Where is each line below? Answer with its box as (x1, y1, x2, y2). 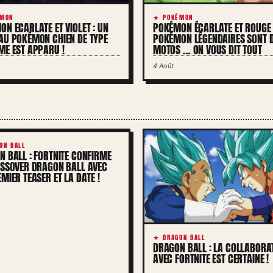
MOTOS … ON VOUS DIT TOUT (153, 41, 262, 58)
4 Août (153, 61, 174, 70)
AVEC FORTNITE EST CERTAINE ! (153, 250, 269, 268)
